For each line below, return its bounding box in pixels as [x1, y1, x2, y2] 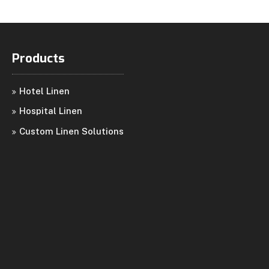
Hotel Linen [19, 85, 70, 96]
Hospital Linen [19, 106, 82, 116]
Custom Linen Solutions [19, 125, 124, 136]
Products [12, 50, 65, 67]
